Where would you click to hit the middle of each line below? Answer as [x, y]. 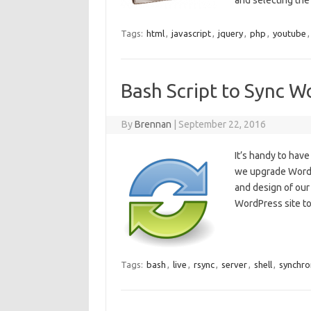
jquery [230, 33]
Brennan [153, 124]
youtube [289, 33]
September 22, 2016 [222, 124]
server [234, 264]
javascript [191, 33]
